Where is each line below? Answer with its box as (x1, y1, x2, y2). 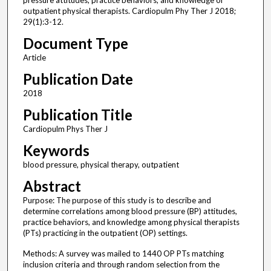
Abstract (22, 177, 81, 195)
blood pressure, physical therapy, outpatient (22, 160, 179, 170)
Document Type (22, 34, 128, 53)
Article (22, 53, 46, 63)
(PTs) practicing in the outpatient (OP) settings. (22, 228, 188, 238)
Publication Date (22, 70, 133, 88)
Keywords (22, 142, 90, 160)
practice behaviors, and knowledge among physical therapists (22, 217, 240, 227)
